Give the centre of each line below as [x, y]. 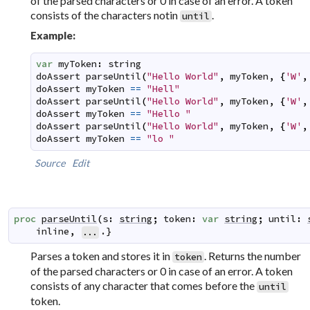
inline [53, 232]
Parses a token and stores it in [102, 255]
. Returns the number [253, 255]
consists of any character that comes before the [144, 285]
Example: [53, 36]
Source [51, 163]
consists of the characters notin [106, 15]
